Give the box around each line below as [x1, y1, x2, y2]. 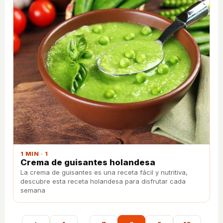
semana [20, 186, 45, 194]
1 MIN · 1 [20, 150, 48, 157]
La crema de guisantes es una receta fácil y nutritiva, [20, 168, 188, 176]
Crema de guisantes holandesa [20, 157, 155, 167]
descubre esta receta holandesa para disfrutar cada [20, 177, 186, 185]
